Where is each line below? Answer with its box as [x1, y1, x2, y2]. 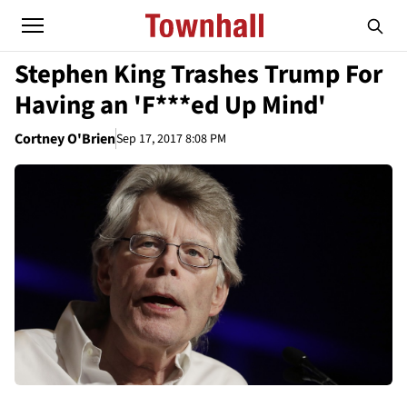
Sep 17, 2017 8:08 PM [116, 129, 226, 148]
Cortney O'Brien [15, 129, 115, 149]
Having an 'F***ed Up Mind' [15, 87, 326, 124]
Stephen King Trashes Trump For [15, 56, 382, 93]
